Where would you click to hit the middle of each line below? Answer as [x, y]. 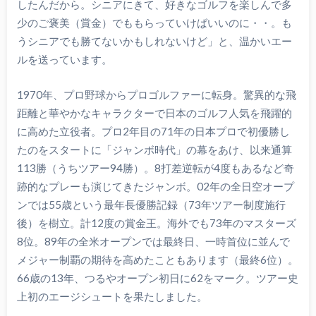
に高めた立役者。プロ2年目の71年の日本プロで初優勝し [153, 132]
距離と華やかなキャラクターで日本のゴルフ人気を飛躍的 [154, 113]
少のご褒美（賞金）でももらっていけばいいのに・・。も [154, 22]
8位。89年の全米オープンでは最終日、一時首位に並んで [153, 242]
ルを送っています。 [64, 59]
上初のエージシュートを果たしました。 [112, 297]
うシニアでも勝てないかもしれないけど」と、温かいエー [154, 41]
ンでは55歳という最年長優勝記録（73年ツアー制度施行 [151, 205]
